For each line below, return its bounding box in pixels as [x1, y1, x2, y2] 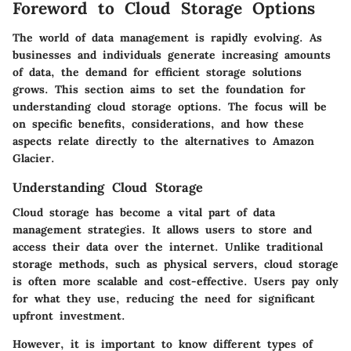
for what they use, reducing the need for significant [13, 291, 315, 306]
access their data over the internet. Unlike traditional [13, 240, 323, 255]
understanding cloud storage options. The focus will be [13, 100, 327, 114]
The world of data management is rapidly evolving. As [13, 31, 322, 45]
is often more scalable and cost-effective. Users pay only [13, 274, 338, 289]
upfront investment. [13, 309, 125, 324]
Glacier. [13, 151, 55, 165]
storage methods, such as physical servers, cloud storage [13, 257, 338, 272]
